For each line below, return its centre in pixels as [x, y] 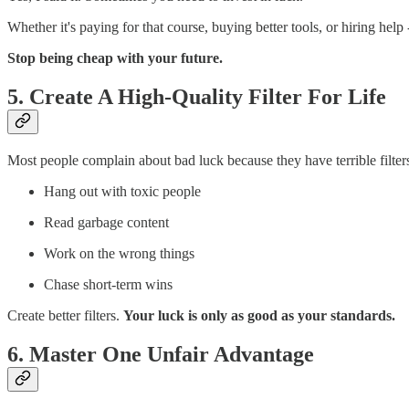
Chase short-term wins [108, 284]
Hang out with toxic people [122, 191]
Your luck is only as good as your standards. [259, 315]
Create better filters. [65, 315]
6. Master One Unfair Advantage [161, 354]
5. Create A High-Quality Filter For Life [197, 96]
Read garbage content [106, 222]
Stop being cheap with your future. [115, 58]
